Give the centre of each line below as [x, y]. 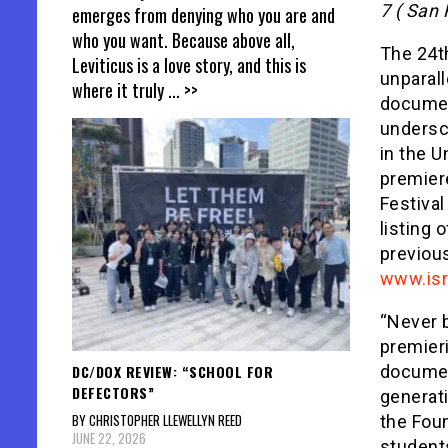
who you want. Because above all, [183, 40]
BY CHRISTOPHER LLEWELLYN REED [157, 419]
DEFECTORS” [113, 392]
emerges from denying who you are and [203, 15]
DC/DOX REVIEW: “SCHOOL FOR [172, 371]
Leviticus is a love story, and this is [189, 65]
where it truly [120, 90]
